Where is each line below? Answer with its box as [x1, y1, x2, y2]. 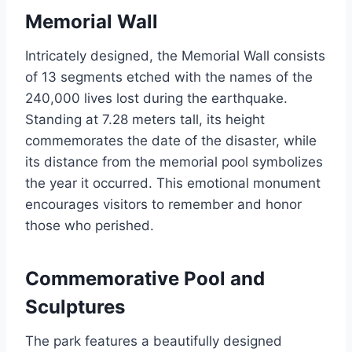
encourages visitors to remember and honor [25, 196, 302, 213]
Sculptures [25, 295, 125, 319]
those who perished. [25, 218, 154, 234]
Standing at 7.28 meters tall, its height [25, 112, 265, 128]
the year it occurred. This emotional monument [25, 175, 321, 192]
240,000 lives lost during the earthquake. [25, 90, 288, 107]
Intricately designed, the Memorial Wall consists [25, 48, 325, 64]
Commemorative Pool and [25, 267, 265, 291]
